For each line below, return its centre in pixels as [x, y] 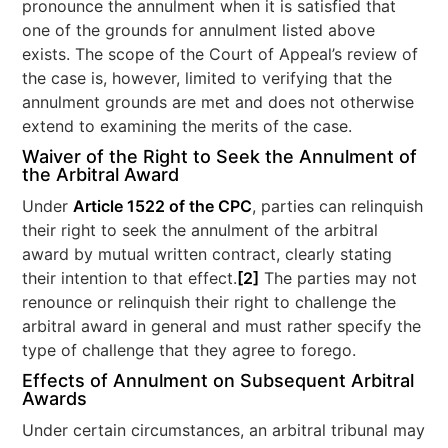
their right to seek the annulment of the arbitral [200, 230]
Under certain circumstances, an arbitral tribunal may [224, 430]
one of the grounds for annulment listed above [199, 30]
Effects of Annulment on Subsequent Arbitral [218, 381]
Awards [55, 399]
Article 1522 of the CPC [163, 206]
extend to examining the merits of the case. [187, 126]
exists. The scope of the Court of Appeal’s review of [220, 54]
